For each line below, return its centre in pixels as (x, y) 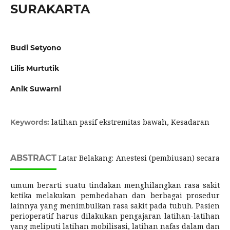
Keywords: (31, 122)
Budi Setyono (35, 47)
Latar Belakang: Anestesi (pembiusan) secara (138, 158)
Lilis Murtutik (34, 68)
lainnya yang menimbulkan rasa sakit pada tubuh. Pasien (115, 206)
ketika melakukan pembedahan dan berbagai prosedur (115, 196)
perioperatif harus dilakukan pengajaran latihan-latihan (115, 216)
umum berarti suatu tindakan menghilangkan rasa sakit (115, 185)
